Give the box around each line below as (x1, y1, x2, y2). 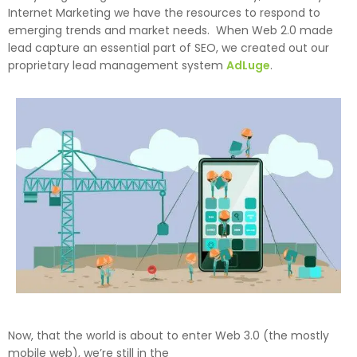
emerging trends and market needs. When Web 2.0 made (8, 22, 333, 39)
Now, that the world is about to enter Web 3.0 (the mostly (8, 328, 329, 344)
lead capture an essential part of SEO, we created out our (8, 40, 329, 57)
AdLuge (226, 57, 270, 74)
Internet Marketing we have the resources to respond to (8, 5, 320, 22)
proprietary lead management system (8, 57, 226, 74)
